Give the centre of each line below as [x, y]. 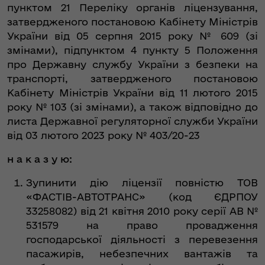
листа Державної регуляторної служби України [132, 121]
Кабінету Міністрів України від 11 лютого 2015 [132, 93]
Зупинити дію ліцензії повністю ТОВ [142, 183]
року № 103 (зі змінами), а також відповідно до [132, 107]
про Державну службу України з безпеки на [132, 64]
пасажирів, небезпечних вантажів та [142, 254]
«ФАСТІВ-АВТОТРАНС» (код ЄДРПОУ [142, 197]
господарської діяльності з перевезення [142, 240]
